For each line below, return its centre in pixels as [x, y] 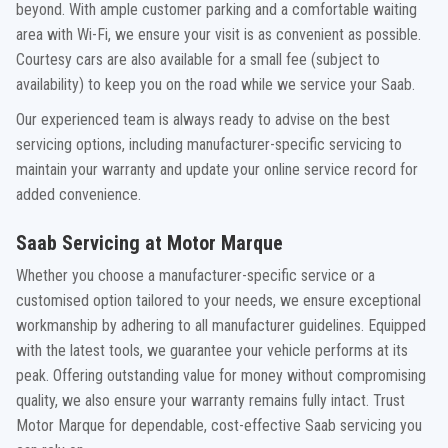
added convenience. [78, 194]
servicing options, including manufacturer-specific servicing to [209, 144]
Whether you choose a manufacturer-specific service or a [195, 275]
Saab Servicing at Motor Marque [149, 243]
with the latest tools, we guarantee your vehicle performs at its [212, 350]
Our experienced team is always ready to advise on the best [203, 119]
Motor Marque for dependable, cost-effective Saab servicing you [219, 425]
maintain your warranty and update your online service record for [217, 169]
